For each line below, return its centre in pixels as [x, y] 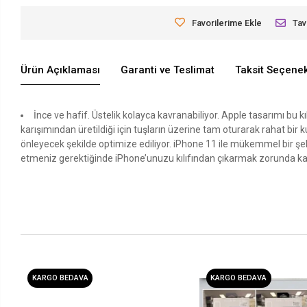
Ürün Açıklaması [61, 70]
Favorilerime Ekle [227, 23]
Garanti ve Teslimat [168, 70]
